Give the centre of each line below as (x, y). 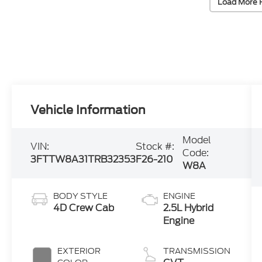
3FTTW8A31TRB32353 (83, 160)
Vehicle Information (88, 110)
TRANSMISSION (196, 251)
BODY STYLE (81, 196)
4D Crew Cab (84, 208)
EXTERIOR (79, 251)
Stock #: (155, 147)
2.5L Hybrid (188, 208)
